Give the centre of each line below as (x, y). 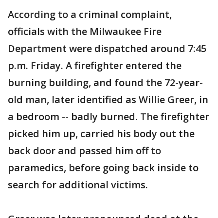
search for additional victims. (78, 184)
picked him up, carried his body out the (101, 133)
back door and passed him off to (84, 150)
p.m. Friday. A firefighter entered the (95, 65)
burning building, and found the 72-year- (105, 82)
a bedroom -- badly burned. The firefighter (109, 116)
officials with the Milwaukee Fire (85, 31)
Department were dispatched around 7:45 (107, 48)
